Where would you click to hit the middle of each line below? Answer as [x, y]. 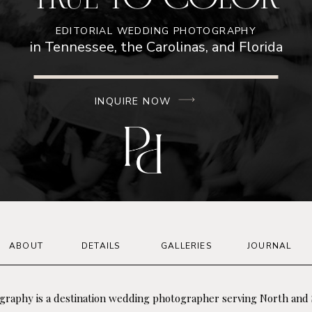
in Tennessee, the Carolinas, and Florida [156, 47]
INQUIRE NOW [133, 101]
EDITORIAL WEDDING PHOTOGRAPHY [156, 31]
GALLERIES [186, 246]
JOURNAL [270, 246]
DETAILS [101, 246]
